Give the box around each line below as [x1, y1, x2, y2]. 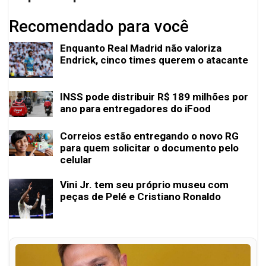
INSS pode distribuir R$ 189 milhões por [60, 90, 248, 103]
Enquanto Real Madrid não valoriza [60, 42, 221, 55]
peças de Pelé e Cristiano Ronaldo [60, 191, 221, 203]
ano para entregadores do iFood [60, 102, 211, 115]
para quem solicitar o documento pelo [60, 142, 239, 154]
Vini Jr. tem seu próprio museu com [60, 179, 229, 191]
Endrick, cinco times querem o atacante [60, 54, 248, 66]
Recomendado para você [9, 17, 189, 37]
